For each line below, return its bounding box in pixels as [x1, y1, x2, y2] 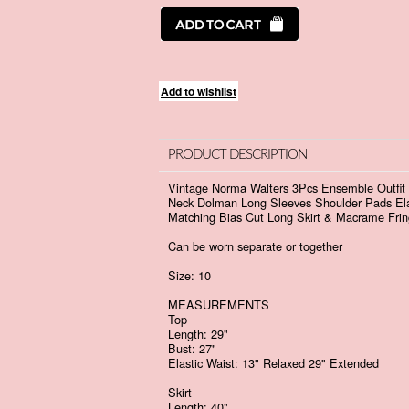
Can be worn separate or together [168, 237, 346, 255]
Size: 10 [168, 267, 215, 284]
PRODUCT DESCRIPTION [168, 148, 307, 162]
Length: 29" [168, 325, 228, 342]
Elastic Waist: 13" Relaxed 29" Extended [168, 354, 383, 372]
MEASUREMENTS [168, 296, 273, 313]
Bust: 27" [168, 340, 216, 357]
